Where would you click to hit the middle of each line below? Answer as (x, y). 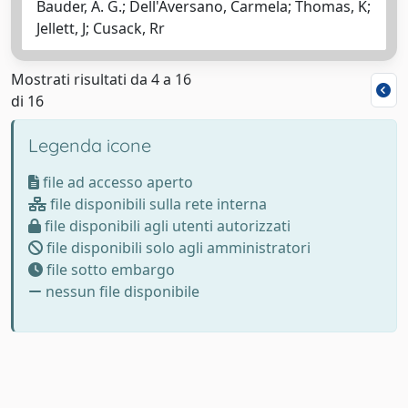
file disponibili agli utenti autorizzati (166, 225)
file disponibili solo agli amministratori (177, 247)
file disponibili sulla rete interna (157, 204)
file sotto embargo (109, 269)
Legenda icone (90, 145)
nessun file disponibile (121, 291)
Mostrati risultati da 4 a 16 (101, 79)
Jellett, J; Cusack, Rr (101, 28)
